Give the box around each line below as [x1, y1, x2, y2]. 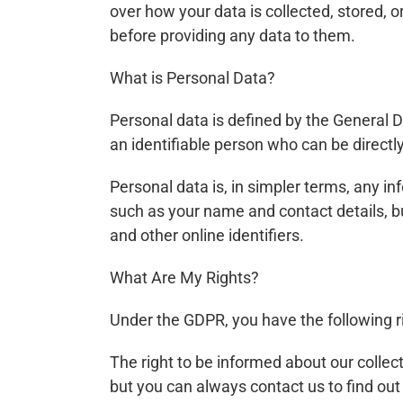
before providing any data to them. [110, 25, 355, 45]
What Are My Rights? [110, 267, 259, 287]
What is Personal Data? [110, 67, 275, 87]
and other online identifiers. [110, 225, 304, 245]
